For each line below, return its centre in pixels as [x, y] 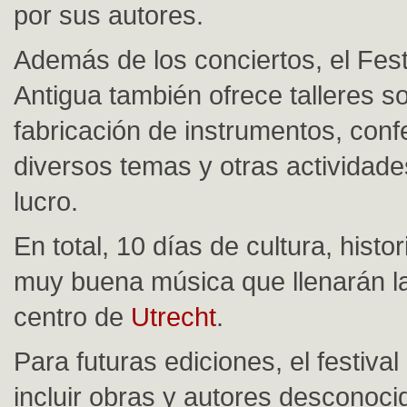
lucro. [46, 201]
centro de [72, 317]
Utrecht [174, 317]
